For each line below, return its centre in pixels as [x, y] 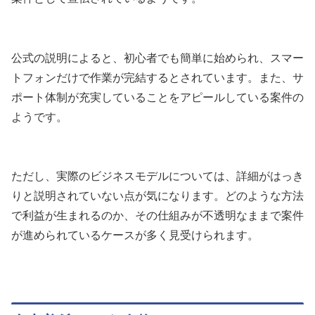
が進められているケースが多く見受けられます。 [135, 236]
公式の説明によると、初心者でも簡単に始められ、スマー [157, 58]
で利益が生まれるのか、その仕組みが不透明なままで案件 [157, 216]
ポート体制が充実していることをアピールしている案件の [157, 97]
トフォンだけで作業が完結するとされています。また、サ [157, 77]
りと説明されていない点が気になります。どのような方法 [157, 196]
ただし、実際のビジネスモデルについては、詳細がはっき [157, 176]
